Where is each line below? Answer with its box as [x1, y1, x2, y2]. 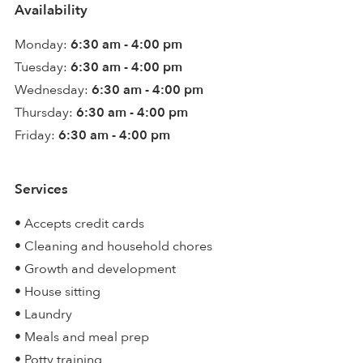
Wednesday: [15, 80, 88, 99]
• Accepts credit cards [15, 214, 144, 233]
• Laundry [15, 305, 72, 323]
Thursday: [15, 103, 73, 122]
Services [15, 179, 68, 199]
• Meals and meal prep [15, 327, 149, 346]
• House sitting [15, 282, 100, 301]
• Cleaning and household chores [15, 237, 212, 255]
